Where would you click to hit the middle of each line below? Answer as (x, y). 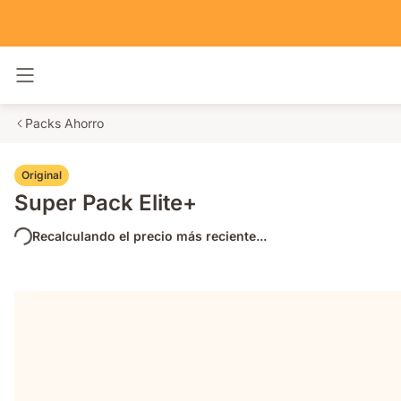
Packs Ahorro (64, 123)
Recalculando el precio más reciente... (149, 236)
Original (42, 175)
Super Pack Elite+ (106, 203)
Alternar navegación (94, 83)
